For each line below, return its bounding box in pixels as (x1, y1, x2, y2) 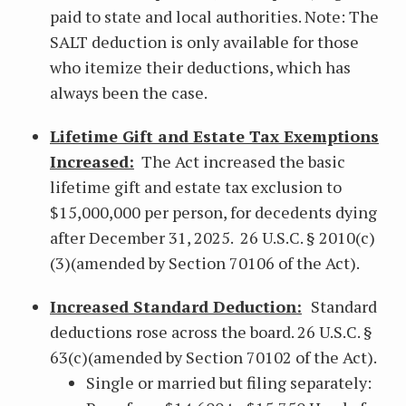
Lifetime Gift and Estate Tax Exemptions (50, 125, 379, 147)
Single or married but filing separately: (86, 372, 372, 393)
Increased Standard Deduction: (50, 295, 302, 317)
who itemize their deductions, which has (50, 56, 351, 78)
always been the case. (50, 82, 208, 103)
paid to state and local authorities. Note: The (50, 5, 379, 27)
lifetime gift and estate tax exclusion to (50, 176, 342, 198)
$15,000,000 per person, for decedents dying (50, 201, 377, 223)
